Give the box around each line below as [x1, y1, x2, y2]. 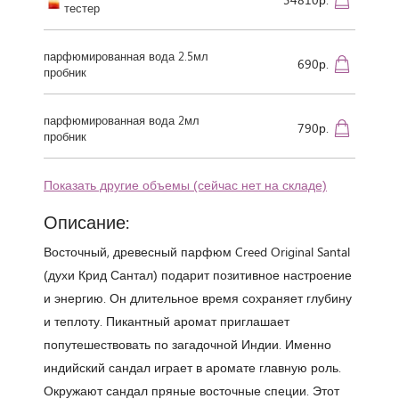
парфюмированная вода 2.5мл [44, 47, 208, 63]
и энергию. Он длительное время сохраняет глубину [44, 289, 352, 306]
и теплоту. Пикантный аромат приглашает [44, 312, 289, 330]
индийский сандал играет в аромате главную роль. [44, 358, 341, 376]
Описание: [44, 208, 129, 233]
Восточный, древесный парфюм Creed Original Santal [44, 242, 350, 260]
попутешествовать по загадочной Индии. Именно [44, 335, 331, 353]
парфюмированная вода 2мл [44, 111, 199, 127]
